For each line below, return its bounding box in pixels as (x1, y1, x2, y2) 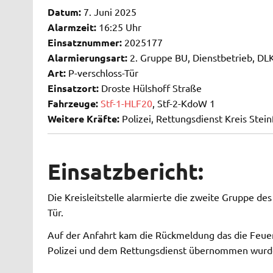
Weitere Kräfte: (47, 112, 119, 126)
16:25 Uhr (96, 21, 141, 34)
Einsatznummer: (47, 36, 122, 49)
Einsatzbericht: (47, 158, 204, 185)
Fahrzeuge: (47, 97, 98, 110)
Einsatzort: (47, 82, 99, 95)
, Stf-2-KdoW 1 (152, 97, 215, 110)
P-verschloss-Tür (65, 66, 138, 79)
